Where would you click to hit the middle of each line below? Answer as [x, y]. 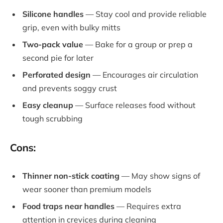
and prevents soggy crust [70, 88]
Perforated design [56, 74]
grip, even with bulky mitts [71, 27]
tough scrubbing [53, 118]
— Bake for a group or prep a [138, 44]
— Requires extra [148, 206]
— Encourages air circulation [144, 74]
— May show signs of [160, 175]
